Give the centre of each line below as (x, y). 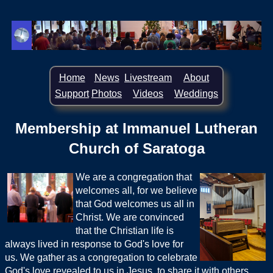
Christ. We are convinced (130, 217)
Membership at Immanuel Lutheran (136, 128)
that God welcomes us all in (135, 204)
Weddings (196, 94)
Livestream (148, 78)
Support (72, 94)
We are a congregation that (134, 177)
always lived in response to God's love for (94, 244)
